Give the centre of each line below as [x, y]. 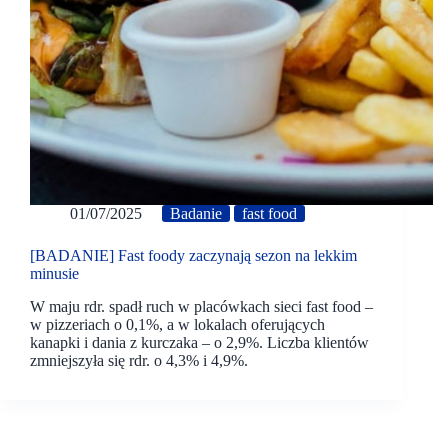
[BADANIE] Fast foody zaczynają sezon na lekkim [193, 256]
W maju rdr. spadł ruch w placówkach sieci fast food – [201, 306]
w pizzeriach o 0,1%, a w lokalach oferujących [177, 324]
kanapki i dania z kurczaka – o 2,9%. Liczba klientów [199, 342]
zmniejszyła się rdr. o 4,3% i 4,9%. [139, 360]
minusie [54, 274]
